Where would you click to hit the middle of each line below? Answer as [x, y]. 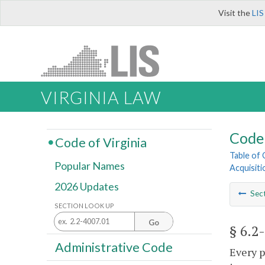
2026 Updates [87, 187]
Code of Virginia [101, 142]
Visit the [235, 13]
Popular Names [90, 166]
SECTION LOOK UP [84, 205]
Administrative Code [114, 247]
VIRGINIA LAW [101, 98]
